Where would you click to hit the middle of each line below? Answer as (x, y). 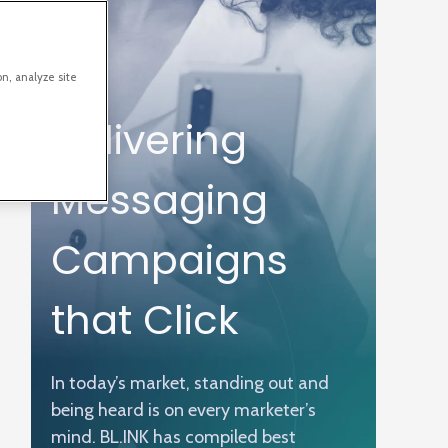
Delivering (149, 140)
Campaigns (169, 260)
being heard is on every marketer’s (183, 410)
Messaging (159, 200)
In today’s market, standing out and (190, 383)
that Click (150, 320)
